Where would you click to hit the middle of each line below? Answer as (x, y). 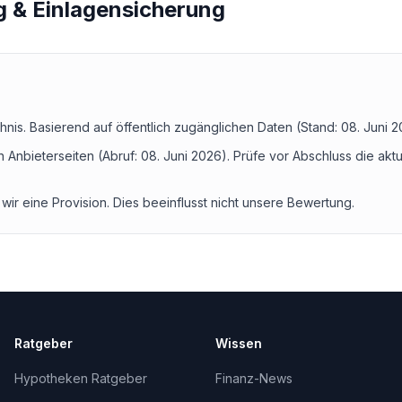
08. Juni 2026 (181, 156)
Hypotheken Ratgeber (81, 378)
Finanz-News (254, 378)
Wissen (239, 343)
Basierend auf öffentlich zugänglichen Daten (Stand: (185, 127)
